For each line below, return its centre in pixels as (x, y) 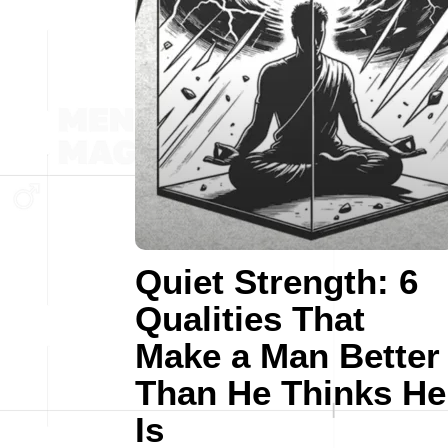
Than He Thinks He (290, 392)
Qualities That (250, 318)
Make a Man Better (287, 355)
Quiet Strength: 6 (276, 281)
